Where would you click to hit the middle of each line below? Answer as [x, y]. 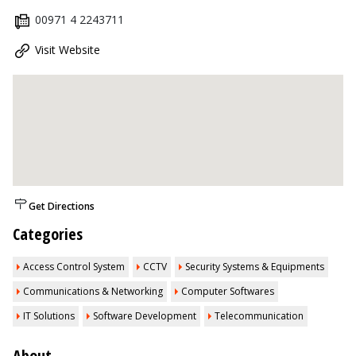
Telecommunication [259, 316]
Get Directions [62, 206]
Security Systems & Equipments [255, 267]
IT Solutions [49, 316]
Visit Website [68, 50]
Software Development [145, 316]
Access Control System [74, 267]
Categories [48, 234]
